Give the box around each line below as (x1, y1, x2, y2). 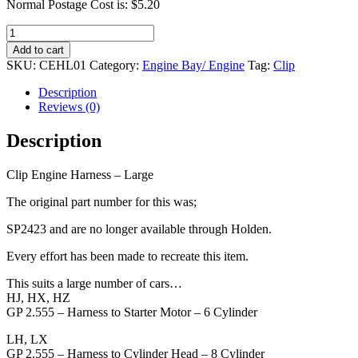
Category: (89, 58, 142, 73)
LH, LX (6, 332, 48, 347)
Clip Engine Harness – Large (6, 168, 153, 182)
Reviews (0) (38, 100, 100, 114)
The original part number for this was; (6, 195, 197, 209)
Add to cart (13, 44, 64, 57)
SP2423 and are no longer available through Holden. (6, 222, 272, 237)
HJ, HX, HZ (6, 291, 70, 305)
